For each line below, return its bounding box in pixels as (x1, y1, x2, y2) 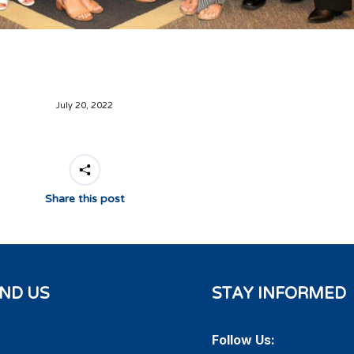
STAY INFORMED (211, 284, 346, 304)
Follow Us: (211, 332, 275, 348)
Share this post (44, 192, 125, 206)
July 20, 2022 (56, 100, 114, 111)
